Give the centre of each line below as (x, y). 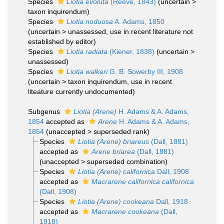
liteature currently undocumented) (81, 91)
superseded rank (120, 131)
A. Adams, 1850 (139, 21)
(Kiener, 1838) (131, 51)
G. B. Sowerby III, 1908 (145, 71)
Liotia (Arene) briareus (113, 141)
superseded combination (126, 161)
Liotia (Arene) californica (116, 171)
